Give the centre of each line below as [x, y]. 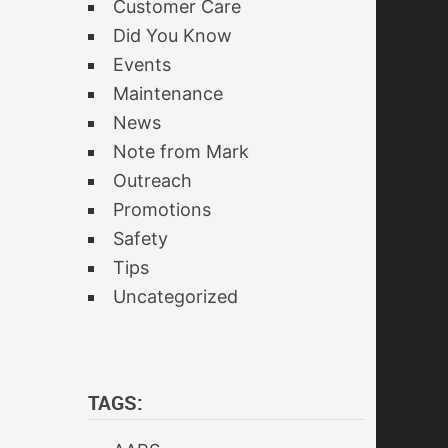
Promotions [162, 209]
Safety [140, 238]
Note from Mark [181, 151]
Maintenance [168, 93]
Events [142, 64]
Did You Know [172, 35]
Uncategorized [175, 296]
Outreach [152, 180]
